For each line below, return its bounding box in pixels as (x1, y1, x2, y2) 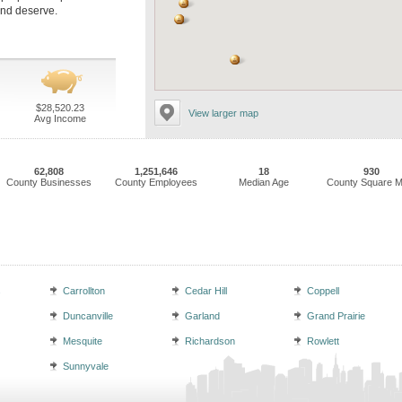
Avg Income (33, 113, 86, 124)
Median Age (239, 177, 289, 188)
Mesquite (63, 336, 102, 346)
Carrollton (63, 285, 105, 296)
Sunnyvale (63, 361, 109, 371)
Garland (185, 310, 220, 321)
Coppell (307, 285, 339, 296)
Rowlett (307, 336, 339, 346)
